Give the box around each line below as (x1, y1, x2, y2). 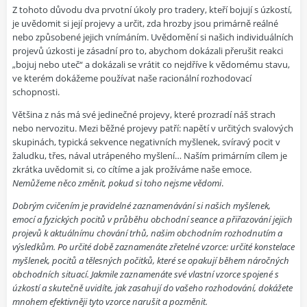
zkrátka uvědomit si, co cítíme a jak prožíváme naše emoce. (12, 163, 251, 176)
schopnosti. (12, 86, 60, 99)
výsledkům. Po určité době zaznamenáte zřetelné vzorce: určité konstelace (12, 241, 295, 254)
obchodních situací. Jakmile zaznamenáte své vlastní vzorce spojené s (12, 268, 279, 281)
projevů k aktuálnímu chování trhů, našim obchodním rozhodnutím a (12, 227, 282, 240)
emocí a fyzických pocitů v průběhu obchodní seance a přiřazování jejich (12, 213, 293, 226)
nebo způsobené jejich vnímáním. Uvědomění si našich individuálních (12, 31, 293, 44)
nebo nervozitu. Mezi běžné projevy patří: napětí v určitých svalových (12, 122, 293, 135)
